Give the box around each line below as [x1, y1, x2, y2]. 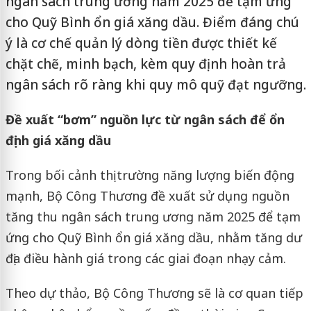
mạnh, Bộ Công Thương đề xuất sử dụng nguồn [5, 187, 289, 204]
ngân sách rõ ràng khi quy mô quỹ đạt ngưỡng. [5, 76, 306, 94]
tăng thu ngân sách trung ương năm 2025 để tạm [5, 208, 301, 225]
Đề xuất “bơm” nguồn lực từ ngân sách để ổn [5, 111, 285, 128]
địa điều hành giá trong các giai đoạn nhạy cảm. [5, 250, 286, 267]
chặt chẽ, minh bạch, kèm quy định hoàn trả [5, 55, 286, 73]
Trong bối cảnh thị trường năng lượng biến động [5, 167, 294, 183]
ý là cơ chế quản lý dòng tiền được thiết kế [5, 34, 277, 52]
